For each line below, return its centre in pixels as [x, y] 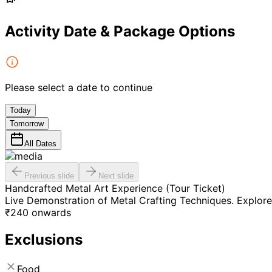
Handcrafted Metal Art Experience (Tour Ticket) [115, 189]
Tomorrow [27, 124]
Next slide [116, 176]
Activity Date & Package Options [120, 32]
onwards [51, 213]
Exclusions [44, 240]
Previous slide [49, 176]
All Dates [40, 144]
